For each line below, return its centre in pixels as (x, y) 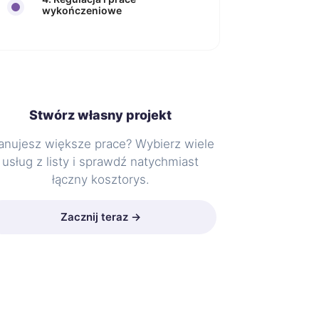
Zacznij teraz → (100, 217)
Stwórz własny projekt (101, 115)
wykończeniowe (82, 10)
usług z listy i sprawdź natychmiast (101, 162)
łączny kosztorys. (100, 179)
